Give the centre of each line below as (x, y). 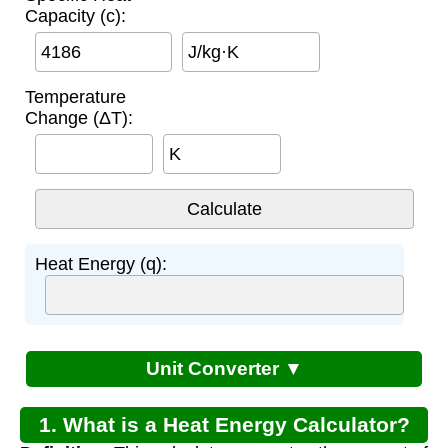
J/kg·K (213, 51)
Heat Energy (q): (100, 263)
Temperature (75, 96)
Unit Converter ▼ (224, 368)
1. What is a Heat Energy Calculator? (224, 424)
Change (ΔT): (78, 117)
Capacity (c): (75, 15)
